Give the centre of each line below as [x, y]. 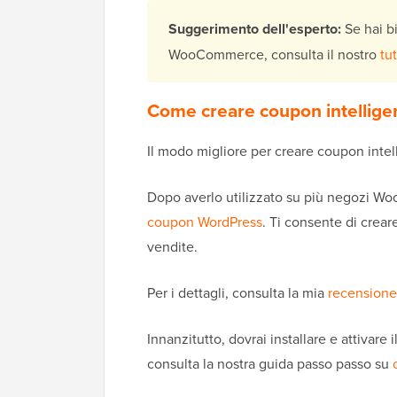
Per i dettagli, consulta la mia [237, 293]
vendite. [172, 247]
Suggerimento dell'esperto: [257, 29]
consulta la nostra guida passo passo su [270, 364]
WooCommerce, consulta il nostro [274, 54]
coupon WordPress [205, 222]
